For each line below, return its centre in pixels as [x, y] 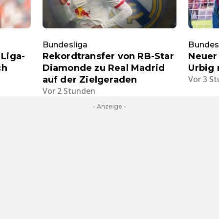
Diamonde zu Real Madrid [104, 68]
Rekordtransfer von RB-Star [108, 56]
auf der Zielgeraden [90, 80]
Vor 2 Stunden [69, 91]
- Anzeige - [109, 106]
